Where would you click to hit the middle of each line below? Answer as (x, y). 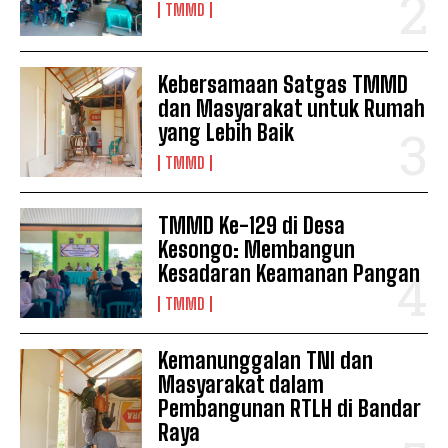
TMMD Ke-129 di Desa (252, 226)
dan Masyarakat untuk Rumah (292, 109)
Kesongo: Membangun (257, 250)
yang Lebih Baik (226, 133)
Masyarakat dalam (241, 385)
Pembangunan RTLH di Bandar (290, 409)
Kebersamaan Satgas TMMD (283, 85)
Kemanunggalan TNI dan (266, 361)
